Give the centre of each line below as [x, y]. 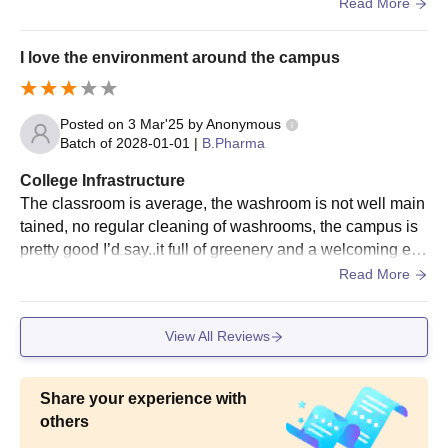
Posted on [94, 123]
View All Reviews [217, 336]
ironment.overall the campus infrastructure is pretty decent [223, 272]
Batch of [86, 142]
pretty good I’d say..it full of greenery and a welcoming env [224, 249]
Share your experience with [143, 398]
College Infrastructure [102, 180]
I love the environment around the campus [180, 58]
